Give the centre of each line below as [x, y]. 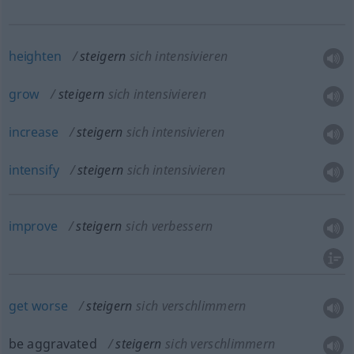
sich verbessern [169, 226]
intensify [34, 170]
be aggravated [53, 344]
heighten [35, 56]
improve [33, 226]
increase [33, 132]
